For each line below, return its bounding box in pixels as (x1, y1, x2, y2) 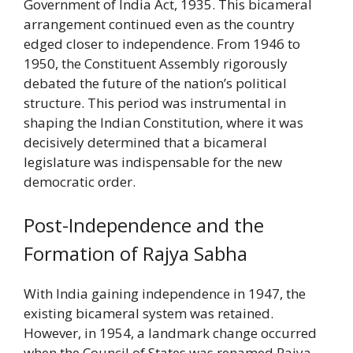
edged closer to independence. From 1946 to (24, 34, 300, 53)
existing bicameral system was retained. (24, 304, 273, 323)
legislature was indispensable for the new (24, 152, 282, 171)
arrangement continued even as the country (24, 14, 295, 33)
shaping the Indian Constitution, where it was (24, 113, 303, 132)
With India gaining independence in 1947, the (24, 284, 306, 303)
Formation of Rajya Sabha (24, 240, 247, 267)
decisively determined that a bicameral (24, 132, 267, 151)
